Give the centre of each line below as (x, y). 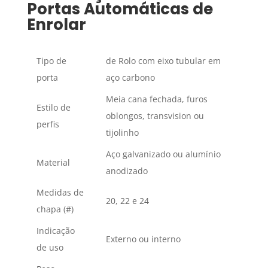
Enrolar (56, 25)
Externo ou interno (143, 239)
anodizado (127, 171)
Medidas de (60, 193)
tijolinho (122, 133)
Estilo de (53, 108)
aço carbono (130, 78)
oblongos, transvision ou (155, 116)
